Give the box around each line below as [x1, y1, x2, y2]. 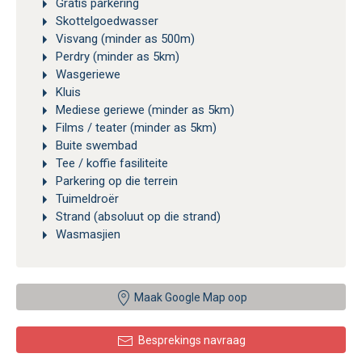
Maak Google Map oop [131, 291, 247, 305]
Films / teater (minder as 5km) [53, 120, 217, 135]
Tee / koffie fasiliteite [53, 155, 168, 170]
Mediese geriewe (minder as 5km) [53, 102, 234, 117]
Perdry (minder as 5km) [53, 48, 179, 64]
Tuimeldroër [53, 191, 119, 206]
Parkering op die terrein [53, 173, 178, 188]
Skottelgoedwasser [53, 13, 158, 28]
